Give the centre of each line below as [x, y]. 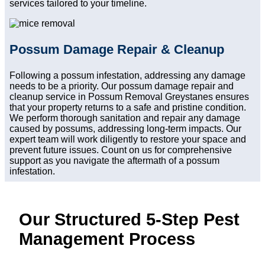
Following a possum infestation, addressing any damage [127, 76]
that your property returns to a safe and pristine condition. [128, 108]
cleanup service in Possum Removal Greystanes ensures [129, 97]
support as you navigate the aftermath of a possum [114, 161]
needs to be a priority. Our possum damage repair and [122, 86]
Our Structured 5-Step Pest [129, 220]
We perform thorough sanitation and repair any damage [125, 118]
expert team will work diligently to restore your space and [128, 140]
